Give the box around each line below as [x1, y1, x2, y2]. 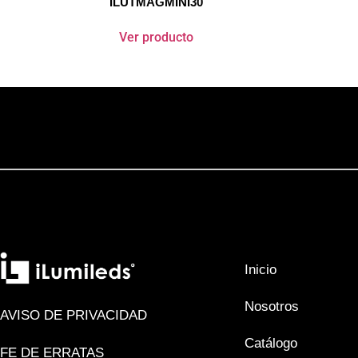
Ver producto [119, 30, 194, 46]
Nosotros [244, 299, 299, 315]
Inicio [244, 262, 276, 278]
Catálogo [244, 336, 297, 352]
